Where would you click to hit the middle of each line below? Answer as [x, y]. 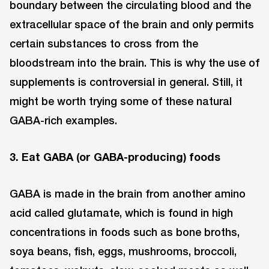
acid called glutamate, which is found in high [121, 212]
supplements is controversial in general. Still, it [126, 81]
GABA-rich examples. [63, 120]
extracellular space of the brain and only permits [132, 24]
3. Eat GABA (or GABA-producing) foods [115, 156]
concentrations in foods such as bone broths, [125, 231]
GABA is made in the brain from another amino [128, 193]
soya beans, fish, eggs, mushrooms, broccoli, [123, 251]
